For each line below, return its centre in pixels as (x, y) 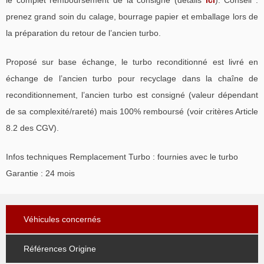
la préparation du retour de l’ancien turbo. (83, 33)
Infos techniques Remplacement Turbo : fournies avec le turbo (122, 156)
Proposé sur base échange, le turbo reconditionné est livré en (132, 62)
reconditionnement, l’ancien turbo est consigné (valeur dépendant (132, 95)
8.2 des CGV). (32, 128)
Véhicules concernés (62, 219)
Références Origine (60, 248)
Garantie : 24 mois (40, 173)
